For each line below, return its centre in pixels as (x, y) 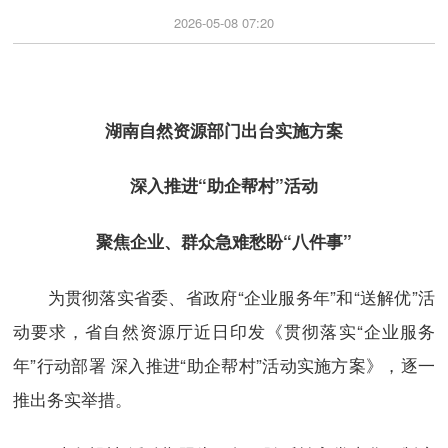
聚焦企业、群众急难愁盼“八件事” (224, 240)
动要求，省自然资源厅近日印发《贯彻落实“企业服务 (224, 330)
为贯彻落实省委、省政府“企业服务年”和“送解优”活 (224, 296)
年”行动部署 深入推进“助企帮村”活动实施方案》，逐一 (224, 364)
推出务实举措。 (72, 398)
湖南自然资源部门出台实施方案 (224, 129)
